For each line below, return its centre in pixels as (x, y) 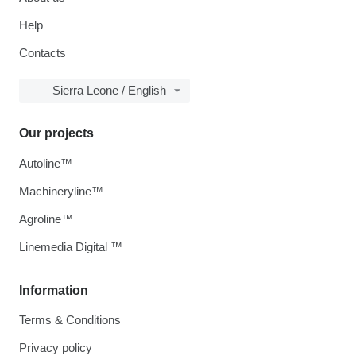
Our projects (56, 133)
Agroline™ (46, 219)
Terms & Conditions (70, 320)
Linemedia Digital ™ (71, 247)
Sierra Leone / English (109, 90)
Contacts (43, 53)
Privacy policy (56, 348)
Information (54, 290)
